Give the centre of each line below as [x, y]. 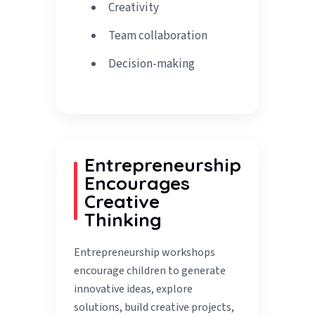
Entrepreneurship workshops [145, 253]
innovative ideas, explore [134, 289]
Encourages [137, 184]
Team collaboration [158, 36]
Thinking [123, 220]
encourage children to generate [150, 271]
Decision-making [152, 64]
